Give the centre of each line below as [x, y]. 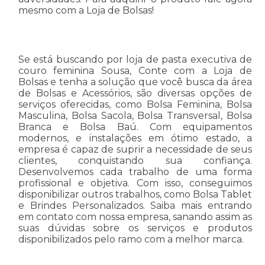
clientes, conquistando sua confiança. [135, 160]
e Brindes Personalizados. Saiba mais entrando [135, 205]
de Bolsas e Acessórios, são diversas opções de [135, 93]
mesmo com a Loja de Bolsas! [86, 10]
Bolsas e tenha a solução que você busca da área [135, 82]
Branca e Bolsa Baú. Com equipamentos [135, 127]
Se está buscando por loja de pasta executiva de [135, 59]
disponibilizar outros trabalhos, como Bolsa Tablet [135, 194]
